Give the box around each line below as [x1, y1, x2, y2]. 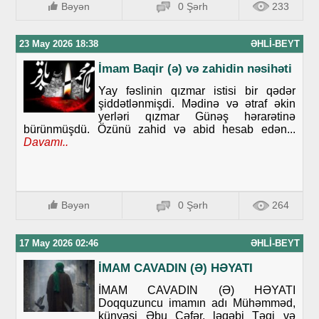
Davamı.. [23, 136, 69, 149]
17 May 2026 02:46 [19, 237, 99, 249]
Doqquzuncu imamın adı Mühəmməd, [98, 296, 296, 309]
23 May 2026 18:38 [19, 38, 99, 50]
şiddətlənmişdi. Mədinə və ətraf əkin [98, 98, 296, 110]
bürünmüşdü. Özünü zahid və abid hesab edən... [23, 123, 296, 136]
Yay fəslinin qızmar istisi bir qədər [98, 85, 296, 98]
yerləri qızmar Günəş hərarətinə [98, 110, 296, 123]
